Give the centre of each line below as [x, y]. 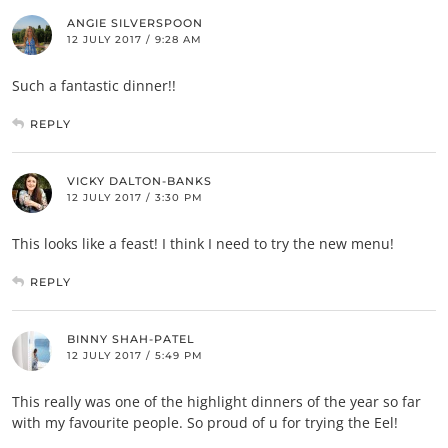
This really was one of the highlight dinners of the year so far [216, 402]
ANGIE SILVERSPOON [135, 23]
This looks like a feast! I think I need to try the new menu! [203, 244]
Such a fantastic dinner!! [94, 86]
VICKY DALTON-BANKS [139, 181]
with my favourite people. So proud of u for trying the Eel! [205, 423]
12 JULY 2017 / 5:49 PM [135, 356]
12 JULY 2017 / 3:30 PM [135, 198]
